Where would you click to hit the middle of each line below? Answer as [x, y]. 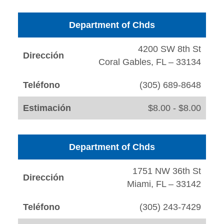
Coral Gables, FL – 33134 [150, 62]
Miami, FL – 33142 [164, 184]
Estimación [47, 108]
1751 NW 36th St [167, 171]
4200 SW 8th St [169, 49]
